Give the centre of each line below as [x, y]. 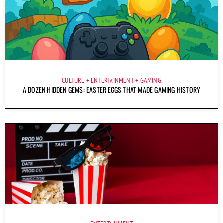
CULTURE [73, 80]
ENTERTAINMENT [112, 80]
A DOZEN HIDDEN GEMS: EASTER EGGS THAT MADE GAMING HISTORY [111, 89]
